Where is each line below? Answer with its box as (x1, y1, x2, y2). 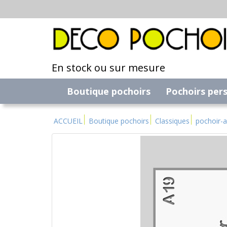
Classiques (155, 116, 190, 126)
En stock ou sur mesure (52, 61, 165, 75)
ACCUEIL (54, 116, 83, 126)
